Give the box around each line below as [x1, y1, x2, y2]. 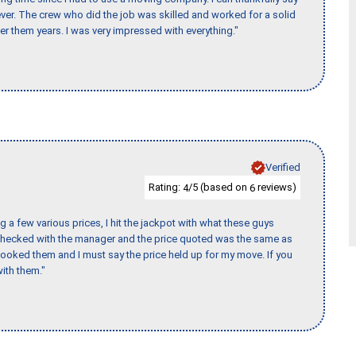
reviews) [255, 180, 296, 193]
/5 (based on [188, 180, 250, 193]
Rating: [149, 180, 183, 193]
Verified [265, 161, 300, 173]
